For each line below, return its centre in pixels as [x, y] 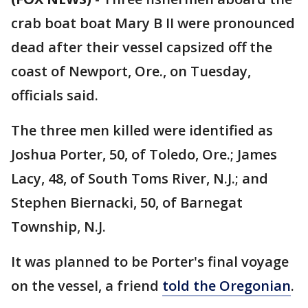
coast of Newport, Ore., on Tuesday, [131, 71]
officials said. [55, 95]
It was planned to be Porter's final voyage [150, 262]
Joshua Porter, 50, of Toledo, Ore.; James [144, 154]
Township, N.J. [58, 227]
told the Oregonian [227, 286]
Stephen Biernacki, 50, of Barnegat [127, 202]
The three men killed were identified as [142, 130]
